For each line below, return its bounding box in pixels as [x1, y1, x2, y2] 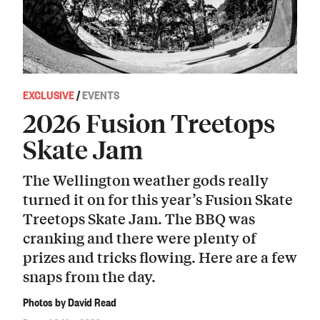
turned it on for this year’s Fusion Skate [23, 188, 293, 209]
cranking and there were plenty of [23, 226, 256, 248]
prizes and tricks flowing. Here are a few [23, 246, 297, 267]
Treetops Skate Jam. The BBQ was [23, 207, 255, 229]
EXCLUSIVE [23, 86, 74, 103]
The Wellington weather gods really [23, 169, 269, 190]
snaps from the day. [23, 265, 156, 286]
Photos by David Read [23, 294, 116, 310]
